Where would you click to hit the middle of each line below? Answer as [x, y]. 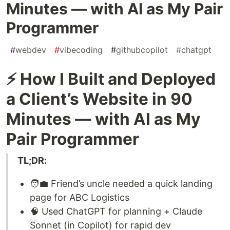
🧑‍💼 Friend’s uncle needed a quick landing [121, 183]
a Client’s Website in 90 [99, 99]
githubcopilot [142, 50]
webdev [31, 50]
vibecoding [81, 50]
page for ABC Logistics [80, 197]
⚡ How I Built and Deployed [111, 79]
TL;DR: [32, 160]
